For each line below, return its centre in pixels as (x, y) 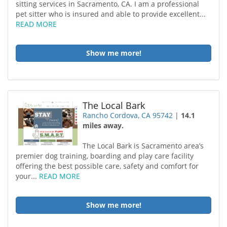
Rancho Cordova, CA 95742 (128, 115)
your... (27, 176)
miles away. (103, 125)
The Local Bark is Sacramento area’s (143, 146)
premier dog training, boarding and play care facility (105, 156)
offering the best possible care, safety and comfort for (107, 166)
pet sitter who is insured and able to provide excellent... (111, 14)
